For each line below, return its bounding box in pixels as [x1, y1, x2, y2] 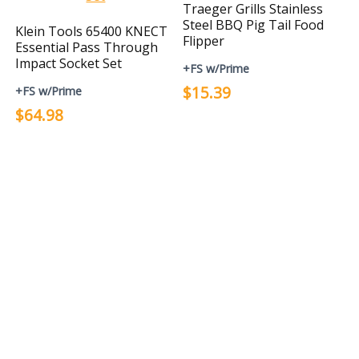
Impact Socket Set [15, 54, 123, 72]
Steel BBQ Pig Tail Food [183, 16, 325, 34]
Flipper [183, 32, 225, 50]
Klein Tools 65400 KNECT [15, 22, 168, 40]
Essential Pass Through [15, 38, 159, 56]
